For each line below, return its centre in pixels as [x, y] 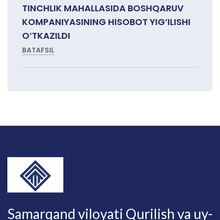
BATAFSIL [38, 50]
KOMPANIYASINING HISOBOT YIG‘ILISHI [106, 22]
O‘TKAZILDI [46, 36]
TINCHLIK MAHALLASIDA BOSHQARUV [103, 8]
